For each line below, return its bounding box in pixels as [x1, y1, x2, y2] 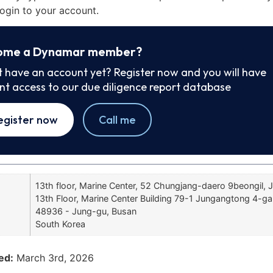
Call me [99, 113, 136, 127]
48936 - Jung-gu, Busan [35, 206, 136, 217]
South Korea [35, 219, 85, 230]
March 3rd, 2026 [16, 251, 94, 264]
